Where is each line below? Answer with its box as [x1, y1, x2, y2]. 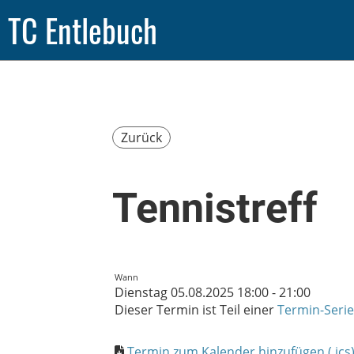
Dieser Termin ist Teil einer [115, 301, 277, 318]
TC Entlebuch [8, 6, 157, 54]
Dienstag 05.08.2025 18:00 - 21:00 [115, 284, 311, 301]
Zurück [121, 129, 162, 146]
